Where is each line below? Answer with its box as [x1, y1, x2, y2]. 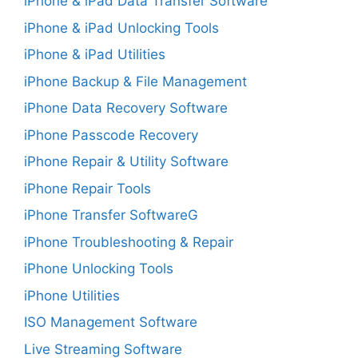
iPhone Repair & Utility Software [24, 153, 229, 169]
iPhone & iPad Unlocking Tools [24, 19, 219, 36]
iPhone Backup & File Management [24, 73, 247, 89]
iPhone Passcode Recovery [24, 126, 198, 143]
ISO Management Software [24, 314, 197, 330]
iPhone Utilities [24, 287, 120, 304]
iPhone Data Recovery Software [24, 100, 228, 116]
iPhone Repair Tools [24, 180, 151, 197]
